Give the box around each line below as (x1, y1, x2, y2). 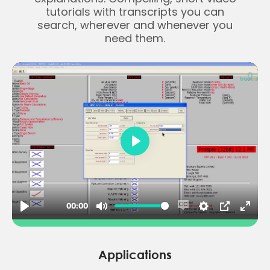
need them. (105, 30, 165, 46)
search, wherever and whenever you (37, 17, 233, 33)
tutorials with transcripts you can (46, 4, 224, 19)
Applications (98, 246, 172, 262)
